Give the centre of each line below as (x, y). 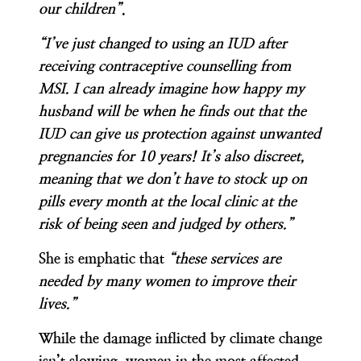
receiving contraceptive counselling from (165, 66)
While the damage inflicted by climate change (180, 338)
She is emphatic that (104, 259)
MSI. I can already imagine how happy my (172, 89)
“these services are (225, 259)
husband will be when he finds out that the (172, 111)
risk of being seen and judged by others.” (166, 224)
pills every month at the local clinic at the (168, 201)
